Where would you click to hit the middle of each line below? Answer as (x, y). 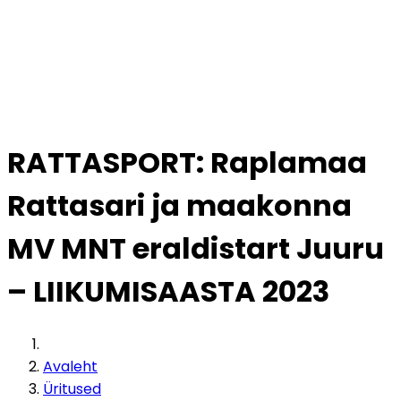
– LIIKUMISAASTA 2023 (168, 292)
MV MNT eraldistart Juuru (196, 249)
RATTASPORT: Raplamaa (187, 163)
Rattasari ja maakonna (179, 206)
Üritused (72, 388)
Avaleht (70, 366)
